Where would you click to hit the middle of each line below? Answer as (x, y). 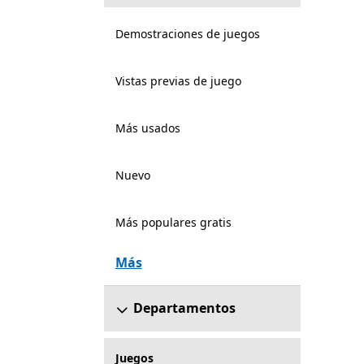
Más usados (147, 128)
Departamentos (184, 308)
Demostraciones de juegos (187, 34)
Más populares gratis (173, 222)
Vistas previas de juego (178, 81)
